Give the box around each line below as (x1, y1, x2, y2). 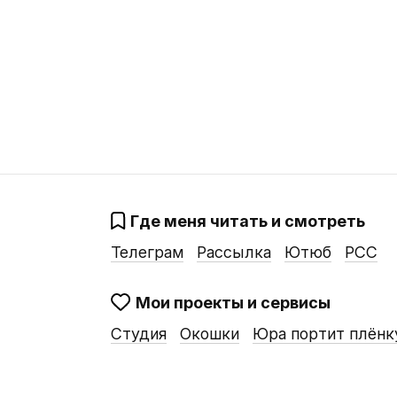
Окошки (179, 324, 239, 344)
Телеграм (110, 243, 183, 261)
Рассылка (196, 243, 271, 261)
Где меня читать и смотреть (129, 212, 365, 230)
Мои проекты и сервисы (135, 293, 331, 313)
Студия (110, 324, 167, 344)
